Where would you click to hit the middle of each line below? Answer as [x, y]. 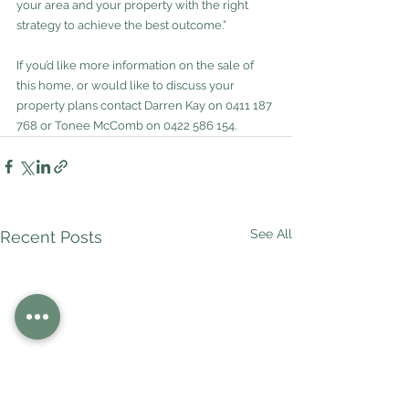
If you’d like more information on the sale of [136, 65]
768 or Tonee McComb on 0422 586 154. [126, 125]
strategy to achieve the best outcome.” [121, 25]
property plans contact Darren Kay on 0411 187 [146, 105]
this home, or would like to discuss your [127, 85]
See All [271, 233]
